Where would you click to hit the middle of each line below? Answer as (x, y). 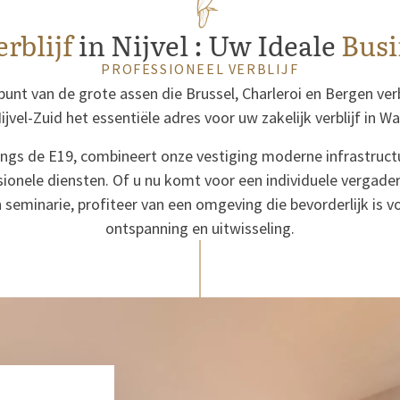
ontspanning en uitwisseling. (200, 228)
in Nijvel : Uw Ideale (210, 45)
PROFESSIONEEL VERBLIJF (200, 69)
